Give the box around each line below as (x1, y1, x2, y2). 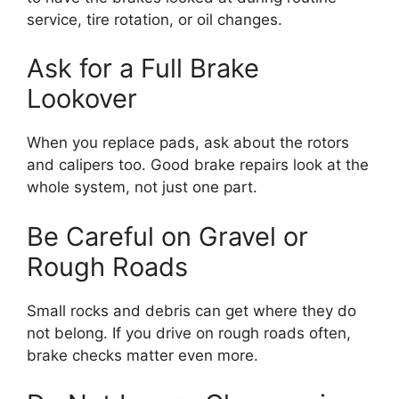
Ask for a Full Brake (27, 53, 259, 84)
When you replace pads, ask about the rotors (27, 134, 349, 151)
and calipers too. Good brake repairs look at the (27, 156, 369, 174)
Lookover (27, 83, 137, 114)
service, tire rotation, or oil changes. (27, 10, 282, 28)
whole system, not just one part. (27, 178, 257, 196)
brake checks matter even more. (27, 346, 258, 364)
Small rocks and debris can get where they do (27, 301, 356, 320)
